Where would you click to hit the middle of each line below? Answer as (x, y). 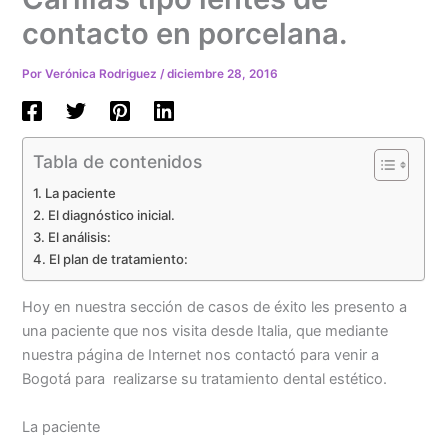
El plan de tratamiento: (119, 258)
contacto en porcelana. (185, 34)
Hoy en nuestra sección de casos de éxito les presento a (215, 307)
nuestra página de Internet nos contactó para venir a (201, 355)
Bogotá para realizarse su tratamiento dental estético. (205, 379)
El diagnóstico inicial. (112, 214)
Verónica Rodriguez (103, 74)
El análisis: (80, 236)
